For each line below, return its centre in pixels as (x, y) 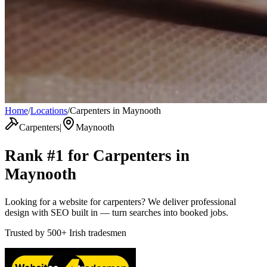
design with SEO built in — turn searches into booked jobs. (117, 213)
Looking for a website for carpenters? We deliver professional (120, 202)
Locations (49, 111)
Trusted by (25, 233)
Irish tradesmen (98, 233)
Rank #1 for (49, 155)
